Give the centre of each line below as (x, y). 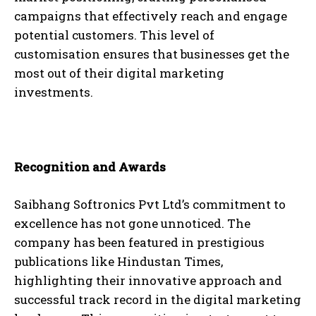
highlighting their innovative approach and (148, 281)
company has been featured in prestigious (139, 243)
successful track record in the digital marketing (158, 300)
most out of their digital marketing (119, 73)
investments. (54, 92)
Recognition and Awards (90, 167)
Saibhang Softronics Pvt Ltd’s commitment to (150, 205)
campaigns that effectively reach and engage (151, 16)
